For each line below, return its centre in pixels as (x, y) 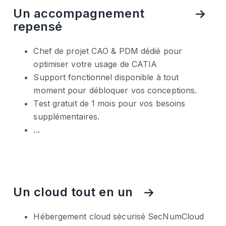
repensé (38, 26)
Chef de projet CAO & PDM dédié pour (108, 51)
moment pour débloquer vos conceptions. (115, 91)
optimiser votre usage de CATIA (95, 64)
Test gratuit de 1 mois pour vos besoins (109, 104)
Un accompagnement (79, 13)
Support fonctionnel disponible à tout (106, 77)
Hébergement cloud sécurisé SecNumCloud (119, 216)
